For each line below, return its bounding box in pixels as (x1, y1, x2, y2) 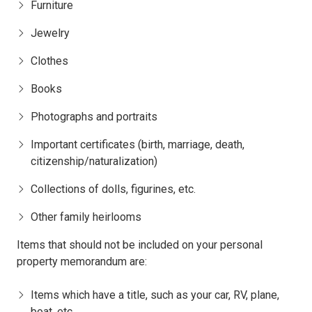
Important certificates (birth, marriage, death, (31, 138, 244, 152)
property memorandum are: (17, 255, 147, 269)
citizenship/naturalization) (31, 155, 157, 169)
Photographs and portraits (31, 110, 157, 124)
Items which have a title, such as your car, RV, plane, (31, 288, 279, 302)
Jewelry (31, 26, 70, 40)
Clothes (31, 54, 68, 68)
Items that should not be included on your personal (17, 238, 263, 252)
